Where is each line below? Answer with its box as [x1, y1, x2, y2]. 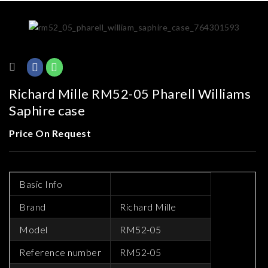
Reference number [19, 246, 101, 258]
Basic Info [19, 178, 62, 190]
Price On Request [9, 127, 91, 139]
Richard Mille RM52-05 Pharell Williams [9, 85, 251, 102]
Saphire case [9, 102, 85, 118]
